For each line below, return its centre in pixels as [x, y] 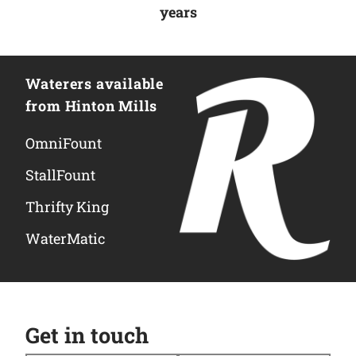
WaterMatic [65, 238]
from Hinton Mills [91, 105]
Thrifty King [67, 206]
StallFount [60, 174]
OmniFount [63, 143]
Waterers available [95, 83]
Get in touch [87, 335]
